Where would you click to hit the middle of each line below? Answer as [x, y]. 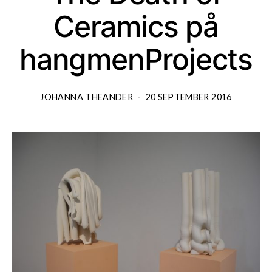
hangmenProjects [136, 59]
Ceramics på [136, 26]
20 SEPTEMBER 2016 [189, 97]
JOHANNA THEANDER [87, 97]
